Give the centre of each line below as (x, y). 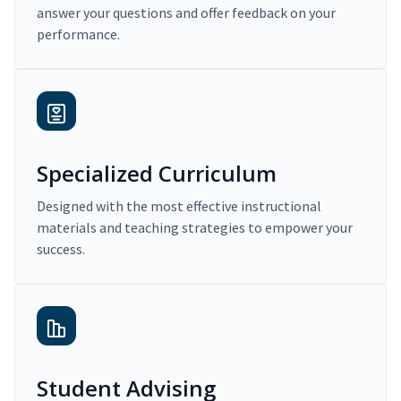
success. (61, 249)
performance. (78, 34)
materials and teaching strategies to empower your (195, 228)
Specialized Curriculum (157, 174)
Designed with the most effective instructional (179, 206)
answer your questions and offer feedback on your (186, 13)
